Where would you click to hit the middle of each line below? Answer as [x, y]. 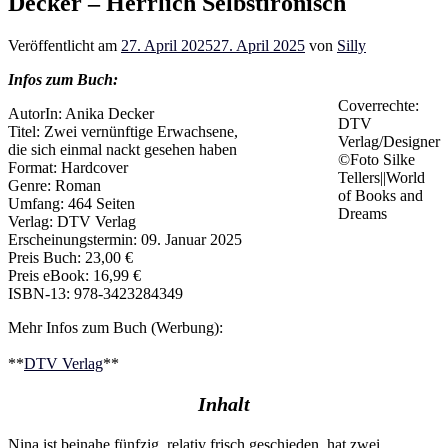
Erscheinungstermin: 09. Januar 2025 [125, 239]
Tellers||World [381, 177]
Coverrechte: [378, 105]
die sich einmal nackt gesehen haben [122, 149]
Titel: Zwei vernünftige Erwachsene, [123, 131]
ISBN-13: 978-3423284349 [95, 293]
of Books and [380, 195]
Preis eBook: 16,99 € [74, 275]
